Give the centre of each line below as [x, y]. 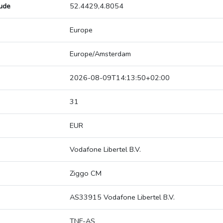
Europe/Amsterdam [100, 54]
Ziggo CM [86, 173]
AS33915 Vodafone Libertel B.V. [122, 197]
